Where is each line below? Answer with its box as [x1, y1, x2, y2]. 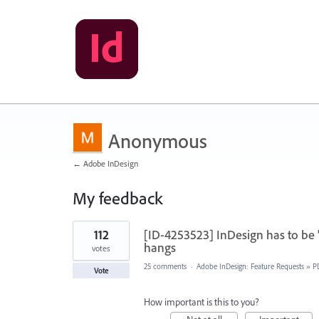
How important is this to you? [144, 296, 259, 308]
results [73, 229, 98, 242]
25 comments [144, 261, 187, 271]
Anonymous [108, 128, 207, 153]
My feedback [73, 187, 162, 209]
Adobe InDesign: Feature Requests [197, 261, 304, 271]
